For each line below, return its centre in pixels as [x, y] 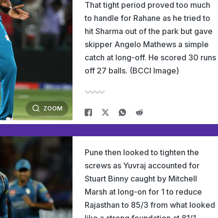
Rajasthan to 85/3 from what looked [150, 205]
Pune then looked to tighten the [142, 152]
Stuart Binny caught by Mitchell [141, 179]
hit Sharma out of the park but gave [149, 31]
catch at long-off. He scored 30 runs [150, 57]
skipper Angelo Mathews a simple [147, 44]
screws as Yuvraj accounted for [142, 165]
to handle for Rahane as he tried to [147, 18]
